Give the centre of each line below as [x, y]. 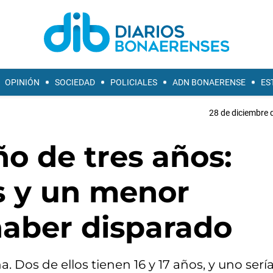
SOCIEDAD [75, 82]
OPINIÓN [22, 82]
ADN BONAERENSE [209, 82]
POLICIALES [134, 82]
